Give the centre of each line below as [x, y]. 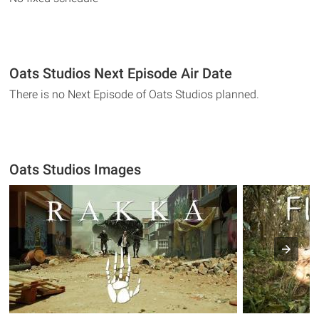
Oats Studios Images [75, 169]
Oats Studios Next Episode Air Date [121, 73]
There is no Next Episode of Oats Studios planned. [135, 94]
